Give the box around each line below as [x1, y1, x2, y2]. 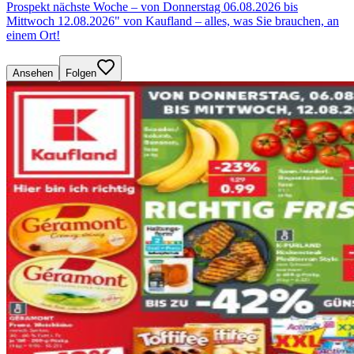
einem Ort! [6, 28, 60, 42]
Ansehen [13, 66, 53, 79]
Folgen [66, 66, 96, 79]
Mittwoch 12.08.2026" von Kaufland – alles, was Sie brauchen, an [6, 13, 339, 28]
